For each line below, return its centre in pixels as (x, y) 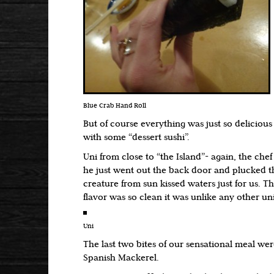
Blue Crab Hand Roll (115, 106)
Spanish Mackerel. (121, 258)
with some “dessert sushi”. (136, 138)
